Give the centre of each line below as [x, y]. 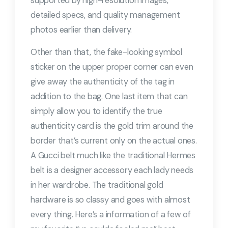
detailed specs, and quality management [105, 15]
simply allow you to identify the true [96, 111]
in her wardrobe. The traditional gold [97, 185]
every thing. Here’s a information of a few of [111, 215]
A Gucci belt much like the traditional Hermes [113, 155]
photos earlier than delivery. [81, 30]
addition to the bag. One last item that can [109, 96]
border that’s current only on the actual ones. [114, 141]
